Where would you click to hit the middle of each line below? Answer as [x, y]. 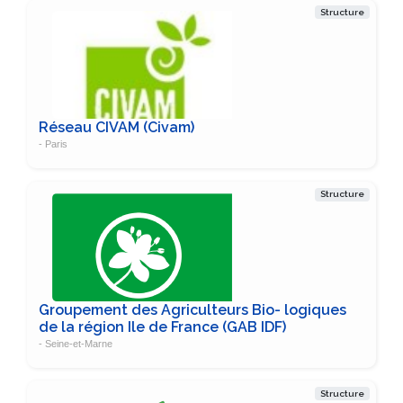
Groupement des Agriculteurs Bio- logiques [192, 309]
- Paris [53, 144]
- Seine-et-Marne [75, 343]
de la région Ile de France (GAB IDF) [162, 327]
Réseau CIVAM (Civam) [116, 128]
